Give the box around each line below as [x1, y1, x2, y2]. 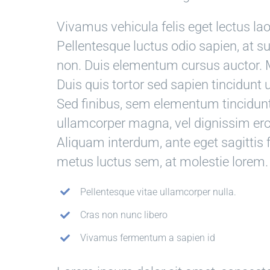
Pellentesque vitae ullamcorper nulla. [80, 186, 236, 198]
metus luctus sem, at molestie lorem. [57, 154, 269, 169]
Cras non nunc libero [80, 209, 168, 221]
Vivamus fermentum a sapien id [80, 232, 215, 244]
